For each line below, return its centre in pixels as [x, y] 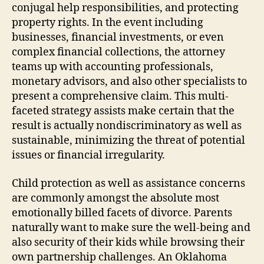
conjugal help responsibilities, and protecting [125, 8]
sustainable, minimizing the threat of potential [128, 141]
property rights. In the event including [108, 23]
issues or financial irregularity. [88, 155]
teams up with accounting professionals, [113, 67]
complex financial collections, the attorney [118, 52]
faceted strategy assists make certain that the [123, 111]
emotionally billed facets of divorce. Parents [122, 213]
